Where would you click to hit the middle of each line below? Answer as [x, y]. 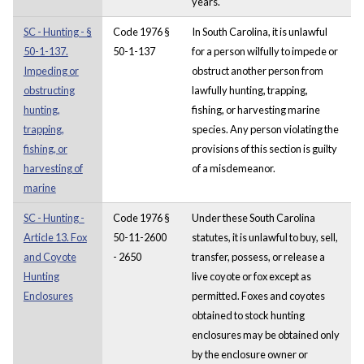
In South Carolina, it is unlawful [259, 31]
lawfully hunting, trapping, [249, 90]
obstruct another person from [257, 70]
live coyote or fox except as [251, 276]
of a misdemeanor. [233, 168]
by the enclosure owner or [249, 354]
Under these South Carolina [253, 217]
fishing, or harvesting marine [256, 109]
